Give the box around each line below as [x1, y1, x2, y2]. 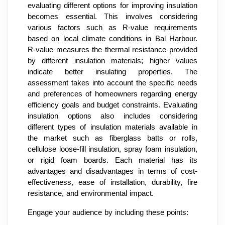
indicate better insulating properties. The [28, 67, 197, 76]
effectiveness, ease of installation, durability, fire [28, 178, 197, 186]
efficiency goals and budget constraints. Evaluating [28, 100, 197, 109]
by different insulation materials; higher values [28, 56, 197, 65]
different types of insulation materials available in [28, 123, 197, 131]
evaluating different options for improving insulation [28, 1, 197, 10]
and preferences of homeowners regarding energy [28, 89, 197, 98]
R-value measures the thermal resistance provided [28, 45, 197, 54]
